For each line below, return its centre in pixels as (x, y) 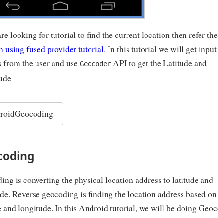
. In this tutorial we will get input (160, 49)
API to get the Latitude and (159, 63)
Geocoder (95, 64)
